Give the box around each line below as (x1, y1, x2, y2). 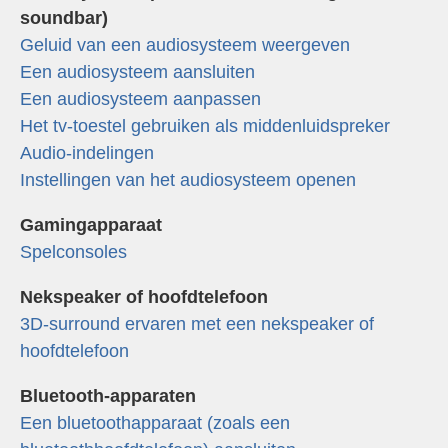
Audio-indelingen (20, 142, 154, 163)
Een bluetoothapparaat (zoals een (20, 412, 290, 433)
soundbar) (20, 7, 108, 28)
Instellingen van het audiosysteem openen (20, 169, 356, 190)
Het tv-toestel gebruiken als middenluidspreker (20, 115, 390, 136)
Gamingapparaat (20, 214, 162, 235)
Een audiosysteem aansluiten (20, 61, 255, 82)
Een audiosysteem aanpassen (20, 88, 261, 109)
